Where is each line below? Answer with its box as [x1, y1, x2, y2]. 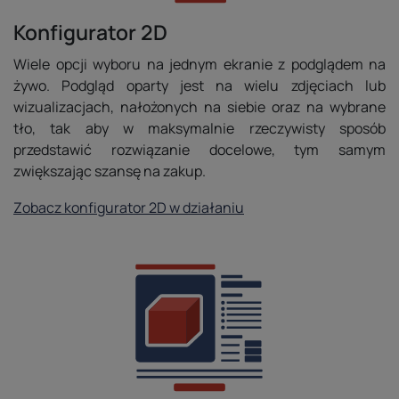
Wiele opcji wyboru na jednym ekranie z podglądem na [13, 54, 386, 74]
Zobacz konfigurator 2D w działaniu [13, 198, 244, 217]
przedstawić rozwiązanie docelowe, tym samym [13, 140, 386, 159]
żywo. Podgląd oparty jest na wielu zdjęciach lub [13, 76, 386, 95]
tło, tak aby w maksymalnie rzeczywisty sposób [13, 118, 386, 138]
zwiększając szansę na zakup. [13, 161, 206, 181]
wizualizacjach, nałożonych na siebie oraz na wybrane [13, 97, 386, 117]
